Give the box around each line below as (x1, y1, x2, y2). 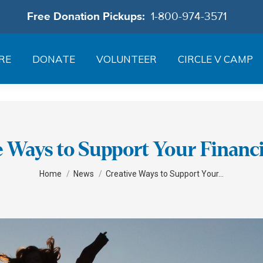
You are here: (39, 160, 93, 173)
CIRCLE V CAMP (177, 52, 253, 65)
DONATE (32, 52, 75, 65)
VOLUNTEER (96, 52, 157, 65)
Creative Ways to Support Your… (106, 168, 224, 178)
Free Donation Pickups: (26, 9, 151, 23)
